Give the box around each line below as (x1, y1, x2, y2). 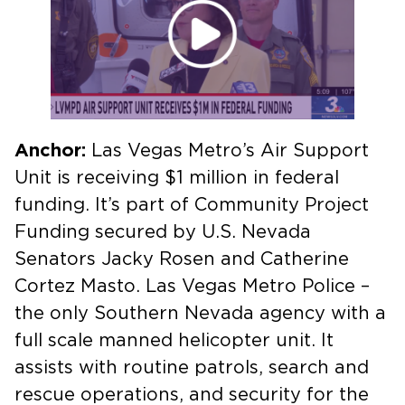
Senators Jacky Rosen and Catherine (14, 250, 349, 268)
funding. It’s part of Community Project (14, 195, 369, 214)
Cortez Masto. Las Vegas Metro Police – (14, 277, 370, 296)
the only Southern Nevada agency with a (14, 304, 386, 323)
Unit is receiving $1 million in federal (14, 168, 339, 187)
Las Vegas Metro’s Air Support (86, 141, 369, 160)
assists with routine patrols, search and (14, 358, 369, 377)
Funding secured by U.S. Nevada (14, 222, 311, 241)
